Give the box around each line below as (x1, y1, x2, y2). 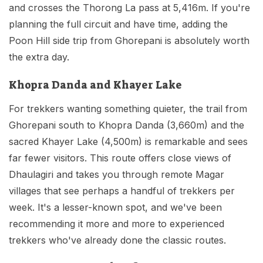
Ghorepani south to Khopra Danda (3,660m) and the (9, 119, 244, 131)
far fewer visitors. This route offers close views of (9, 152, 231, 164)
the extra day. (9, 51, 69, 63)
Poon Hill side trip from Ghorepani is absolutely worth (9, 35, 249, 47)
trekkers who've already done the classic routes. (9, 234, 226, 247)
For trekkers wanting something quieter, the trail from (9, 103, 247, 115)
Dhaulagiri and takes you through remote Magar (9, 168, 224, 181)
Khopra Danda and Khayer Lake (9, 78, 182, 93)
